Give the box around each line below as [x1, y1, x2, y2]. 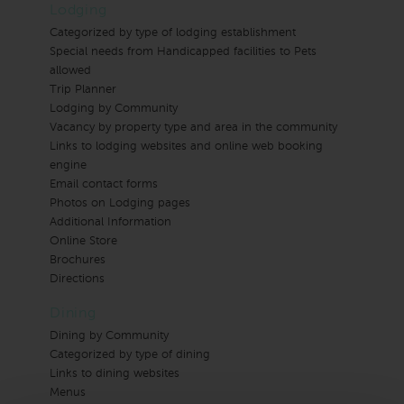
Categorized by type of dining [50, 349, 210, 362]
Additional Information [50, 216, 171, 229]
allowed [50, 65, 91, 78]
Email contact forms [50, 179, 158, 191]
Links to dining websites [50, 368, 179, 381]
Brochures [50, 254, 106, 267]
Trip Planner [50, 84, 116, 96]
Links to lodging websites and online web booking [50, 141, 323, 153]
